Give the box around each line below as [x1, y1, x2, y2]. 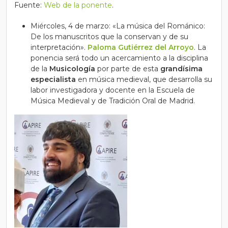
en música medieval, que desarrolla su [78, 75, 212, 84]
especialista [31, 75, 78, 84]
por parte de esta [97, 64, 158, 73]
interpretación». [31, 43, 88, 52]
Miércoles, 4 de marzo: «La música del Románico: [31, 21, 205, 31]
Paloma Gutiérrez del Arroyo [88, 43, 194, 52]
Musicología [49, 64, 97, 73]
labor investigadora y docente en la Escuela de [31, 85, 195, 95]
